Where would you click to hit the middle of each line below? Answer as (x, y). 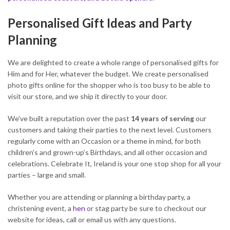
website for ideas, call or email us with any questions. (92, 219)
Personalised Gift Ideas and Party (100, 23)
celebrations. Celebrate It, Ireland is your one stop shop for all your (114, 163)
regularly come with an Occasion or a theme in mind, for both (104, 141)
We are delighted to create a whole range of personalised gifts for (113, 62)
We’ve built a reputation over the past (69, 118)
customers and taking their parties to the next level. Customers (110, 129)
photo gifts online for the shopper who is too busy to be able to (109, 85)
